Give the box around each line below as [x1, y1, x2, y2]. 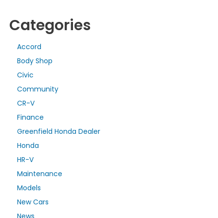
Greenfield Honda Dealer [17, 126, 100, 136]
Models [17, 182, 41, 193]
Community [17, 84, 58, 94]
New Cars [17, 197, 49, 207]
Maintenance [17, 168, 62, 179]
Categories [9, 15, 91, 36]
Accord [17, 41, 41, 52]
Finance [17, 112, 44, 122]
